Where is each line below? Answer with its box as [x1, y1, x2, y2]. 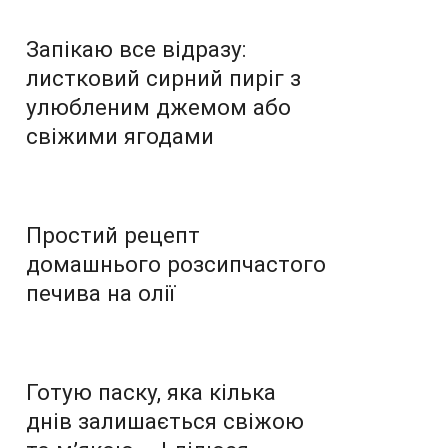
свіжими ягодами [26, 122, 214, 149]
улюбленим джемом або [26, 93, 291, 120]
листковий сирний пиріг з [26, 64, 301, 91]
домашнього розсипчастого [26, 250, 326, 277]
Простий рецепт [26, 221, 200, 248]
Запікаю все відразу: [26, 35, 246, 62]
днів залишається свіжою [26, 407, 304, 434]
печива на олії [26, 279, 175, 306]
